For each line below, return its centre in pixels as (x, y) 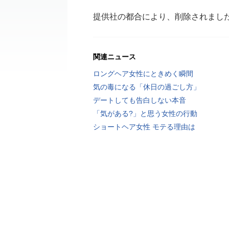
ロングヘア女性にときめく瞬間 (143, 74)
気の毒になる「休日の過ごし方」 (147, 87)
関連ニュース (114, 57)
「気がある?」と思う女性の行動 (145, 113)
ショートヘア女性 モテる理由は (144, 127)
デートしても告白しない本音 (140, 100)
